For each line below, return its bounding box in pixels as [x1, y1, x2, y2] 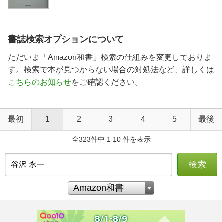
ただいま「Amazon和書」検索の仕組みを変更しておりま [8, 53, 212, 61]
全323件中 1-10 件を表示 [71, 135, 151, 143]
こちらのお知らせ [8, 77, 71, 86]
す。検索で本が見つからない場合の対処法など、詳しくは [8, 65, 214, 74]
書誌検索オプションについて [8, 34, 124, 44]
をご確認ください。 [71, 77, 143, 86]
